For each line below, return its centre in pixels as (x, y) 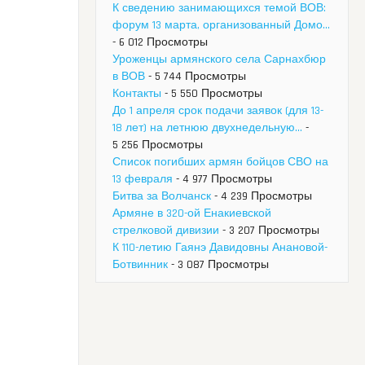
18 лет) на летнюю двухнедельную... (207, 128)
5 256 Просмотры (158, 145)
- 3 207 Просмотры (269, 231)
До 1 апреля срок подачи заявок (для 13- (218, 111)
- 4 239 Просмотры (262, 197)
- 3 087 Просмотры (218, 265)
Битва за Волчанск (162, 197)
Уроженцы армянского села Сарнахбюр (219, 60)
